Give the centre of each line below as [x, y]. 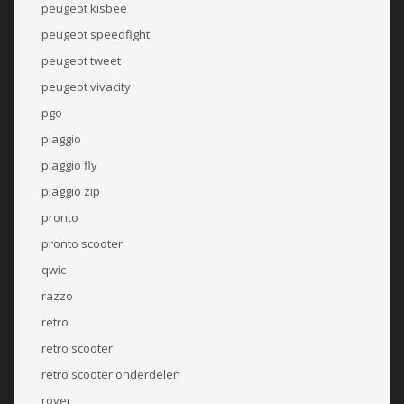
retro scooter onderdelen [111, 374]
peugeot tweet [81, 60]
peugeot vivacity [86, 86]
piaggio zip [71, 191]
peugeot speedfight [96, 34]
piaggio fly [69, 165]
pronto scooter [82, 243]
